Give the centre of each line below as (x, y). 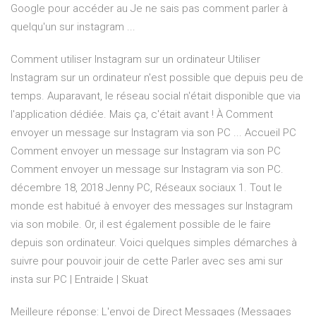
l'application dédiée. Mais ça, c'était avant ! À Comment (142, 115)
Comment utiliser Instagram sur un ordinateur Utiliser (135, 60)
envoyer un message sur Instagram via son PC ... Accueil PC (153, 133)
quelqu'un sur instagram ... (73, 27)
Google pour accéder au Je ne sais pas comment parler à (149, 9)
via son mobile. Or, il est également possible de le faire (141, 225)
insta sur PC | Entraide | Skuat (79, 280)
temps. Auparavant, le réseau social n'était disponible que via (156, 96)
